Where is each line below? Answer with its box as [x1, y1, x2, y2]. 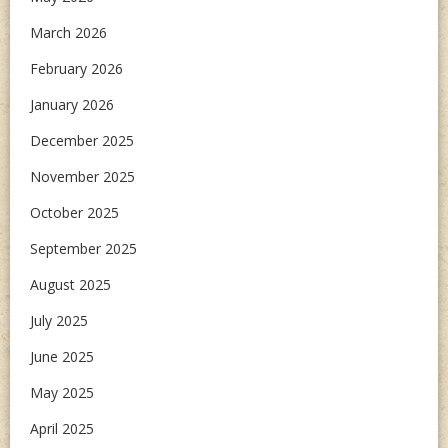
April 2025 [30, 419, 94, 438]
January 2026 [30, 95, 114, 114]
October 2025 [30, 203, 119, 222]
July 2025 [30, 311, 88, 330]
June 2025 [30, 347, 94, 366]
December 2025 [30, 131, 134, 150]
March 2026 [30, 23, 107, 42]
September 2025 [30, 239, 137, 258]
